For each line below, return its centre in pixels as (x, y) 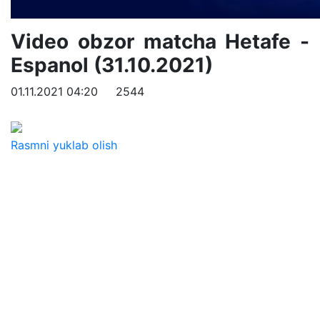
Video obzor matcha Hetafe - (160, 41)
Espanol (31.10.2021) (112, 65)
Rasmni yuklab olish (64, 145)
